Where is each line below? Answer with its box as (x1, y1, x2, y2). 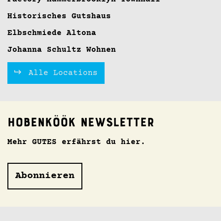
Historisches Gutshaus (7, 11, 111, 21)
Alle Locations (24, 68, 98, 77)
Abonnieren (15, 170, 74, 182)
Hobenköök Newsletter (7, 116, 154, 130)
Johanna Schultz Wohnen (7, 45, 116, 54)
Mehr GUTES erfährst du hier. (7, 137, 146, 147)
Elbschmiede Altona (7, 28, 96, 37)
